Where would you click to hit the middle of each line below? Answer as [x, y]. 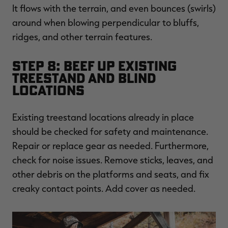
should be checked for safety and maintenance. [110, 132]
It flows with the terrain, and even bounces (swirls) [114, 8]
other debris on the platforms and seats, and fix [111, 174]
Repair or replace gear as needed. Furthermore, [110, 146]
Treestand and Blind [84, 78]
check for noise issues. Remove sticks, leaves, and [113, 160]
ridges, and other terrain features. [82, 37]
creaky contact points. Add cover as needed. [104, 189]
